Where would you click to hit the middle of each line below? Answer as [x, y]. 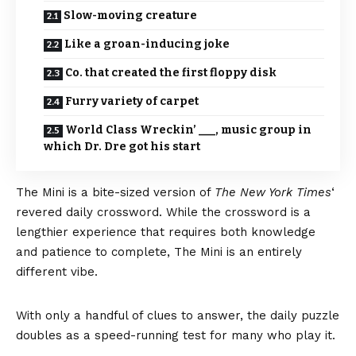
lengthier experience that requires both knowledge [166, 232]
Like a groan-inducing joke [147, 44]
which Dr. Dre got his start [122, 146]
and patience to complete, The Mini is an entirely [159, 252]
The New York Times [273, 192]
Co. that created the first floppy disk [171, 72]
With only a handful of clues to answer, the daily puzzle [178, 315]
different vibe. [57, 271]
